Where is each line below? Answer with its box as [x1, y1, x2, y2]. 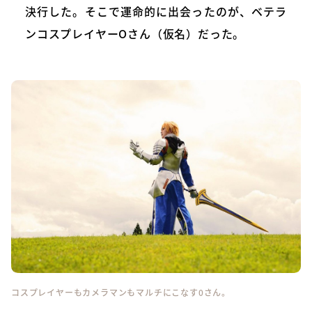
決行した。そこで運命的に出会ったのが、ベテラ [25, 2, 287, 19]
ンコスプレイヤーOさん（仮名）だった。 [25, 24, 245, 42]
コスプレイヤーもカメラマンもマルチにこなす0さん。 [11, 286, 231, 299]
